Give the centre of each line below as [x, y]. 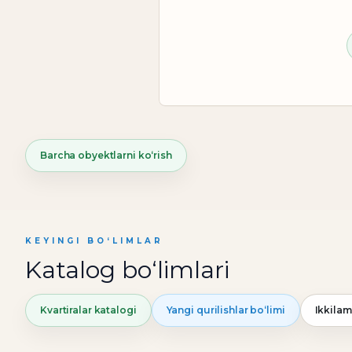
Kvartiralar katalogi [88, 310]
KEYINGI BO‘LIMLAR [94, 241]
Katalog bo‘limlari [127, 270]
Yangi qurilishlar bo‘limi [225, 310]
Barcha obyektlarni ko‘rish [106, 156]
